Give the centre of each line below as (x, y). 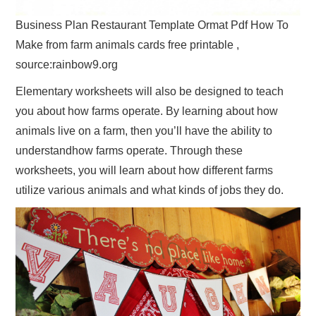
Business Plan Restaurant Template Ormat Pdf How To (152, 25)
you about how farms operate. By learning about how (147, 111)
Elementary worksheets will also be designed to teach (150, 92)
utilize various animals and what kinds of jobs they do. (150, 190)
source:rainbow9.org (67, 65)
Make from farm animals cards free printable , (128, 45)
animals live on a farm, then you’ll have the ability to (144, 131)
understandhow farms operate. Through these (129, 151)
